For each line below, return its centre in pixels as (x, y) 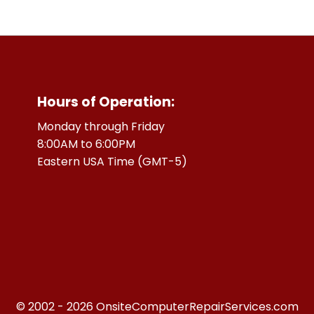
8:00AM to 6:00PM (87, 144)
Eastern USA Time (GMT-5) (112, 161)
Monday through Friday (101, 126)
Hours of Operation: (106, 102)
